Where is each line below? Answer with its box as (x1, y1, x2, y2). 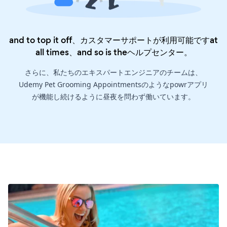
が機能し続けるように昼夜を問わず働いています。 (32, 92, 195, 102)
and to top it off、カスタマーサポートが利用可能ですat (9, 34, 218, 47)
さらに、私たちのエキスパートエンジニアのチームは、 (25, 67, 202, 78)
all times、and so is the (35, 46, 127, 59)
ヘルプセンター (127, 46, 184, 59)
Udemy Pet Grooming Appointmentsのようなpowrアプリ (19, 80, 208, 90)
